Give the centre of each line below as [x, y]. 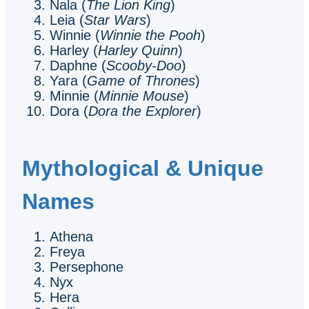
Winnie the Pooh [150, 35]
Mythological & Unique [143, 168]
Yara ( [68, 80]
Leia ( [67, 20]
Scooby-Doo [144, 65]
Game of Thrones [141, 80]
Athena [71, 236]
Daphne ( [78, 65]
